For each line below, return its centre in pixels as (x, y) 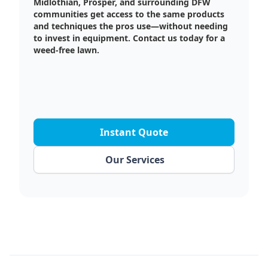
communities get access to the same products (129, 14)
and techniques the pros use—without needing (131, 26)
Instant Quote (134, 132)
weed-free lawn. (66, 50)
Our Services (135, 159)
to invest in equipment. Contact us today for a (129, 38)
